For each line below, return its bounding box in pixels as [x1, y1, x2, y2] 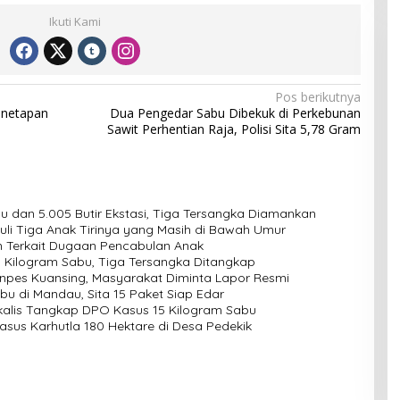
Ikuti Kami [48, 13, 101, 30]
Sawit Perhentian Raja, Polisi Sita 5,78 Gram [106, 121, 361, 138]
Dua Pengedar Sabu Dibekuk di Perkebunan [109, 104, 361, 122]
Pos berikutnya [274, 88, 361, 106]
